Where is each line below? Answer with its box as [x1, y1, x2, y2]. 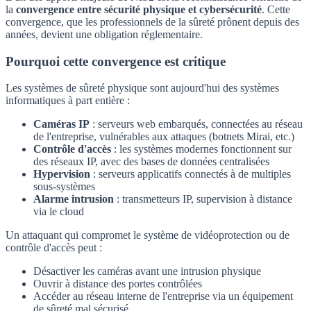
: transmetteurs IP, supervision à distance [114, 193, 292, 205]
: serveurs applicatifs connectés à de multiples [90, 168, 291, 180]
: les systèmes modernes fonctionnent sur [111, 143, 292, 155]
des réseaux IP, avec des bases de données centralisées [33, 155, 269, 168]
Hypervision [33, 168, 90, 180]
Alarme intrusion [33, 193, 114, 205]
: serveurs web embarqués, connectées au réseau [90, 118, 303, 131]
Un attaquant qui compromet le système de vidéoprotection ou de [6, 229, 289, 242]
